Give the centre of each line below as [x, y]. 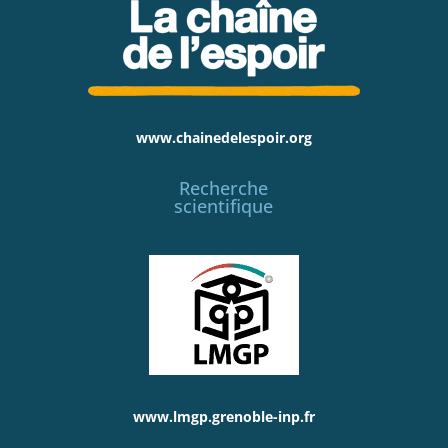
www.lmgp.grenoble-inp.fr [223, 416]
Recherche [224, 187]
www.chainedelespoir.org [223, 137]
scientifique [224, 205]
